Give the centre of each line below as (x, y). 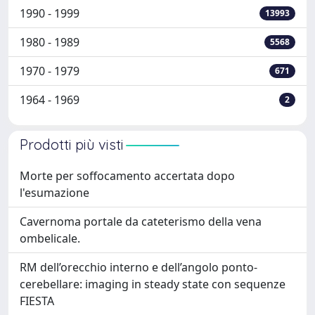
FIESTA (37, 301)
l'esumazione (54, 193)
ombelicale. (50, 238)
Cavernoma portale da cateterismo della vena (141, 221)
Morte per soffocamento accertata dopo (127, 176)
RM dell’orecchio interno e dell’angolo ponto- (139, 267)
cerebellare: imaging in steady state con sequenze (153, 284)
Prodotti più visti (72, 144)
